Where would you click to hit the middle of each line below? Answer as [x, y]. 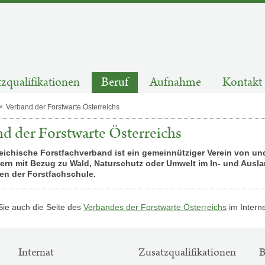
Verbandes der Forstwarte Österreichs [155, 207]
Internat [36, 252]
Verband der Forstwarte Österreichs [63, 107]
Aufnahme [175, 83]
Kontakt [242, 83]
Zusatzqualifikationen [188, 252]
